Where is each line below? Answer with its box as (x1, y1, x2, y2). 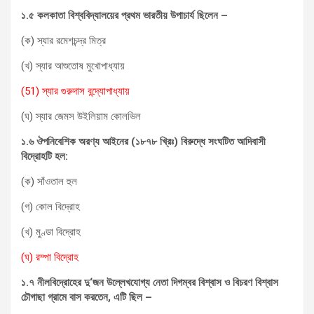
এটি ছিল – (114, 290, 152, 303)
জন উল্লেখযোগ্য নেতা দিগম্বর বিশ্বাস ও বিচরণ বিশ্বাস (93, 275, 278, 289)
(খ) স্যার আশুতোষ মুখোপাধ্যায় (21, 59, 125, 72)
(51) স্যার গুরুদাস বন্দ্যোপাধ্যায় (21, 84, 130, 97)
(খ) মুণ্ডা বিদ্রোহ (21, 225, 81, 238)
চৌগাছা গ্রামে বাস (21, 290, 81, 303)
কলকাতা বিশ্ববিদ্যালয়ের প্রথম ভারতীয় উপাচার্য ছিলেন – (37, 8, 228, 22)
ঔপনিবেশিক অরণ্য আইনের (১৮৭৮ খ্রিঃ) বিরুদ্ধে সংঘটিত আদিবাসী (36, 135, 266, 148)
